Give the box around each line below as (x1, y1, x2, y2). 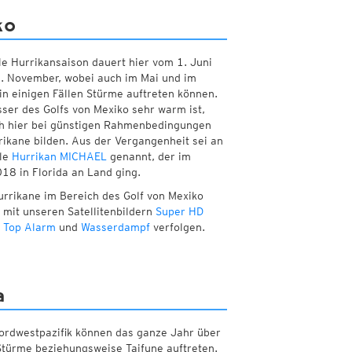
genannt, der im (106, 150, 191, 163)
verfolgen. (149, 221, 205, 234)
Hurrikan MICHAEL (11, 150, 107, 163)
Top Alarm (2, 221, 56, 234)
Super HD (155, 205, 203, 218)
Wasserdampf (80, 221, 150, 234)
